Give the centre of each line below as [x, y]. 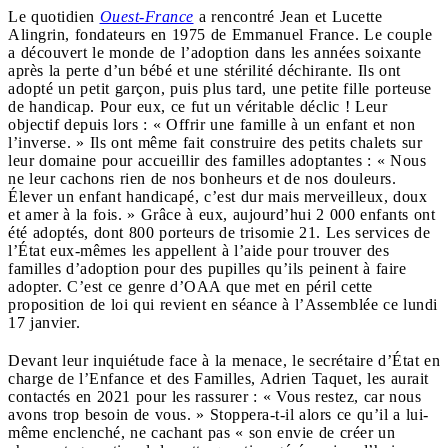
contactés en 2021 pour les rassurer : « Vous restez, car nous [214, 396]
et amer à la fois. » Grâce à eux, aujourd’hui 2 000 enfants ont [221, 214]
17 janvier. [44, 322]
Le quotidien [54, 16]
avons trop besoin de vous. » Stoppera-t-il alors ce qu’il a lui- [218, 414]
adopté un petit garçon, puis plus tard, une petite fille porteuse [220, 88]
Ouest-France [146, 16]
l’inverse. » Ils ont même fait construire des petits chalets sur [215, 142]
